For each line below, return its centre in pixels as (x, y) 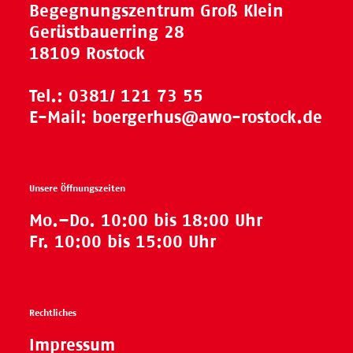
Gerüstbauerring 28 (107, 32)
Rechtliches (53, 313)
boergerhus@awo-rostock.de (208, 117)
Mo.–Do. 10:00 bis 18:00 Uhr (146, 221)
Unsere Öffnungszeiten (78, 189)
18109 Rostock (87, 54)
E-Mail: (61, 117)
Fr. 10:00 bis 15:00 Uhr (123, 242)
